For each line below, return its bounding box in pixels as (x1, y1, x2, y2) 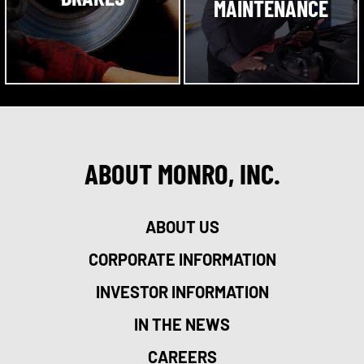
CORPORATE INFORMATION (88, 249, 276, 270)
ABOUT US (145, 217, 219, 237)
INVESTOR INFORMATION (95, 282, 269, 302)
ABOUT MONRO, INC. (84, 156, 280, 191)
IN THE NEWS (134, 314, 230, 335)
